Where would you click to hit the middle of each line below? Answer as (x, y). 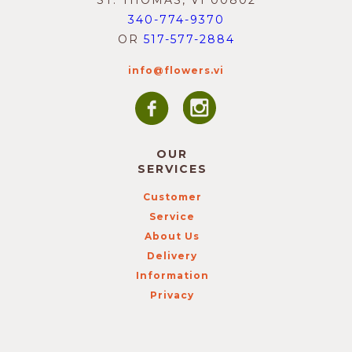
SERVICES (172, 169)
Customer (172, 197)
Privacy (172, 295)
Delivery (172, 256)
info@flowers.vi (176, 70)
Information (172, 275)
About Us (172, 236)
